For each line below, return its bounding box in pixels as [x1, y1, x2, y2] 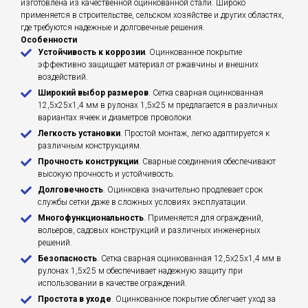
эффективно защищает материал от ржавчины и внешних [38, 60, 258, 70]
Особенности [21, 35, 77, 45]
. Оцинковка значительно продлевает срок [103, 185, 263, 195]
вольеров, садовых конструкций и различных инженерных [38, 225, 261, 236]
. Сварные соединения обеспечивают [138, 157, 276, 167]
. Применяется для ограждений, [144, 213, 263, 223]
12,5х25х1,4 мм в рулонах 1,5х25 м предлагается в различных [38, 100, 278, 111]
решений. [38, 238, 72, 248]
